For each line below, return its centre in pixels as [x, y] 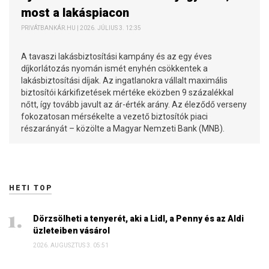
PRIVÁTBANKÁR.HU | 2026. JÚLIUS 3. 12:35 [81, 28]
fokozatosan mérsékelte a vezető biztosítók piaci [114, 116]
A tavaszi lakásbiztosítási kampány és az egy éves [116, 56]
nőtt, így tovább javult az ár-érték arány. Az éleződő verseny [134, 104]
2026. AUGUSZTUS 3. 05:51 [71, 245]
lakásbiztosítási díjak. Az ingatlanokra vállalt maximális [124, 80]
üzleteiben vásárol [71, 230]
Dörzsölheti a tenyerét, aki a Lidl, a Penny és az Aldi [138, 218]
